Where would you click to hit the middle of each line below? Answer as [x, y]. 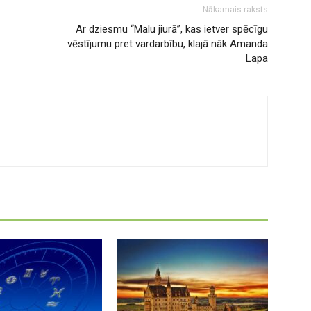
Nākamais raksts [235, 10]
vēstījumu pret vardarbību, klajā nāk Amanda [168, 44]
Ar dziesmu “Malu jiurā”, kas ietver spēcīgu [172, 29]
